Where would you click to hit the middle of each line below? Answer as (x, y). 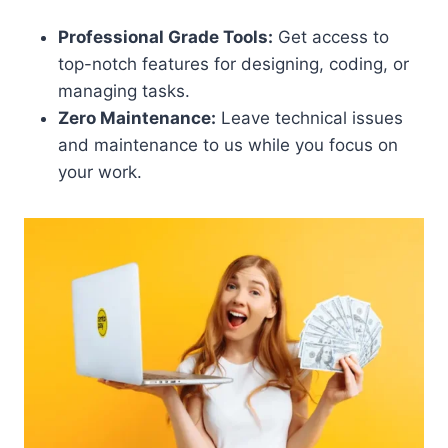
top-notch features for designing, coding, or (233, 63)
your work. (100, 171)
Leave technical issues (309, 117)
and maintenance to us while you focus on (228, 144)
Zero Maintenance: (137, 117)
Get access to (331, 36)
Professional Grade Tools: (165, 36)
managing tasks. (124, 90)
